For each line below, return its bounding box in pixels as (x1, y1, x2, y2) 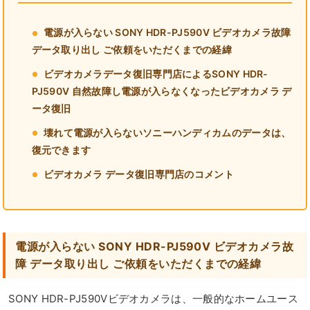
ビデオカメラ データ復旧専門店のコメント (43, 167, 234, 180)
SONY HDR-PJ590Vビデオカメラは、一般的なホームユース (8, 292, 298, 306)
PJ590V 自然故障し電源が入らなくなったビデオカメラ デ (31, 85, 292, 98)
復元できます (31, 143, 91, 156)
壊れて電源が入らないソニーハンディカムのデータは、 (43, 126, 291, 138)
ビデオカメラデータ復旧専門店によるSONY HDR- (43, 68, 268, 80)
